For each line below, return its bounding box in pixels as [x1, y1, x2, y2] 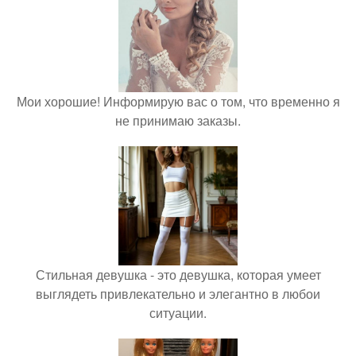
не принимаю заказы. [115, 111, 241, 130]
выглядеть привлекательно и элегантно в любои [36, 284, 320, 303]
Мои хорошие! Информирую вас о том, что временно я [16, 92, 340, 110]
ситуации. [149, 304, 207, 322]
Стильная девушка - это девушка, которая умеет [35, 265, 321, 284]
